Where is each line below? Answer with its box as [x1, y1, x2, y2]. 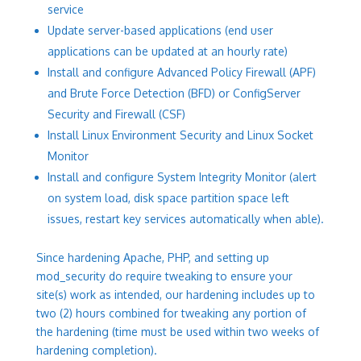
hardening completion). [35, 343, 157, 357]
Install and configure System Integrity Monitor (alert [47, 170, 317, 184]
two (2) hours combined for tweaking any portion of [35, 306, 306, 320]
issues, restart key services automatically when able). [47, 212, 324, 226]
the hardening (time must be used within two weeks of [35, 325, 319, 338]
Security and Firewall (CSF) [47, 107, 185, 121]
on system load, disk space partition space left [47, 191, 289, 205]
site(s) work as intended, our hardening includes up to [35, 288, 315, 301]
